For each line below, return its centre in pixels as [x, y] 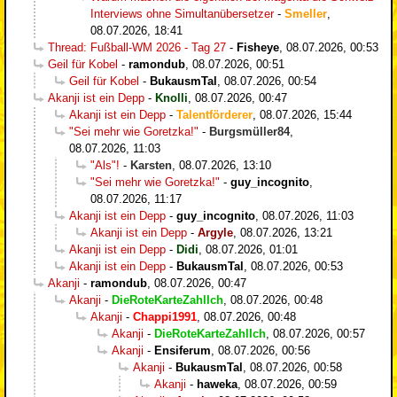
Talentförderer [214, 114]
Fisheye [258, 47]
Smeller [306, 13]
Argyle [215, 232]
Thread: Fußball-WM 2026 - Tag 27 [137, 47]
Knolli [171, 97]
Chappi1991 [165, 316]
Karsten [151, 165]
